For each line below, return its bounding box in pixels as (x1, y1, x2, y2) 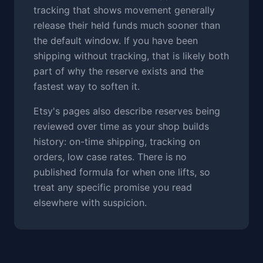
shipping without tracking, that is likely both (33, 50, 229, 62)
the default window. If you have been (33, 35, 198, 46)
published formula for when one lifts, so (33, 166, 210, 178)
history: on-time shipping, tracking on (33, 136, 200, 147)
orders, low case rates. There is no (33, 151, 187, 163)
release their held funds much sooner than (33, 19, 220, 31)
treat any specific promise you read (33, 181, 192, 193)
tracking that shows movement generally (33, 4, 215, 16)
